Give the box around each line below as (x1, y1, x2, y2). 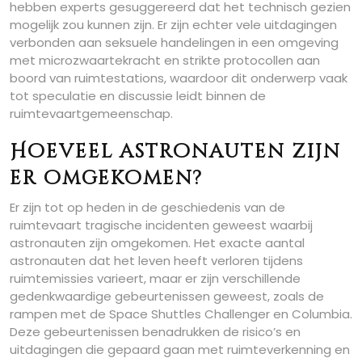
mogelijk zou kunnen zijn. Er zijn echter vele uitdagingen (10, 15, 337, 33)
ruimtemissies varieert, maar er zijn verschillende (10, 269, 301, 287)
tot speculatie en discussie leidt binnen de (10, 86, 266, 104)
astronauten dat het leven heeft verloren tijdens (10, 251, 303, 269)
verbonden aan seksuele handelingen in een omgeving (10, 33, 339, 51)
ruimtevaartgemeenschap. (10, 104, 173, 122)
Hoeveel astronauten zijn (10, 138, 341, 165)
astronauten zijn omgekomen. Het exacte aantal (10, 234, 305, 251)
